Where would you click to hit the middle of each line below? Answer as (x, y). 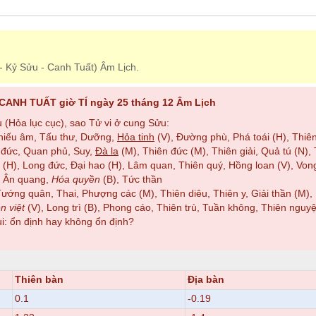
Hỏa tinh (136, 138)
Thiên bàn (39, 279)
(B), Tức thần (131, 180)
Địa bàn (206, 279)
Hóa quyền (76, 180)
